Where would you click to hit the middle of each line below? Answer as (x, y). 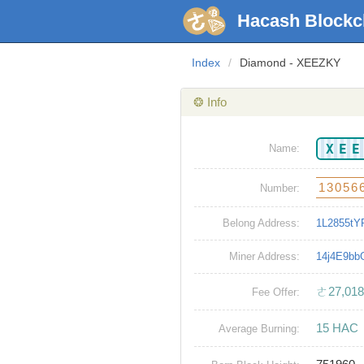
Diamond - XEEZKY (290, 63)
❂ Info (210, 102)
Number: (280, 188)
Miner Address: (264, 257)
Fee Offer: (276, 292)
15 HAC (337, 328)
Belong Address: (261, 223)
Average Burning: (259, 329)
